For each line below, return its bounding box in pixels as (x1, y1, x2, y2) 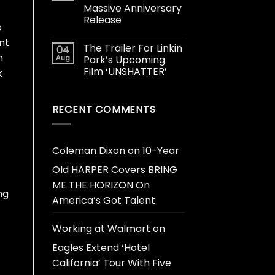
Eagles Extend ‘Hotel (52, 241, 150, 255)
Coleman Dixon (52, 144, 125, 158)
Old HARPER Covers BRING (52, 163, 177, 177)
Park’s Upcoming (83, 52, 165, 67)
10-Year (142, 144, 179, 158)
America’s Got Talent (52, 193, 155, 208)
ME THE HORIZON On (52, 178, 150, 193)
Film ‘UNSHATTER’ (83, 64, 167, 79)
